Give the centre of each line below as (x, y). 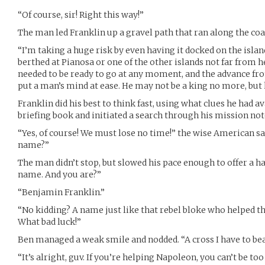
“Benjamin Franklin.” (61, 192)
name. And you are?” (59, 174)
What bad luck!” (49, 222)
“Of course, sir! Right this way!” (81, 14)
